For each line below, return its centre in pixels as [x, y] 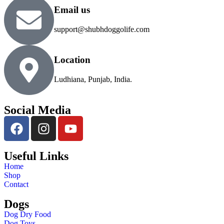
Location [72, 60]
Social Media [37, 110]
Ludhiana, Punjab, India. [93, 79]
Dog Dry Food [27, 214]
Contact [16, 184]
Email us [72, 10]
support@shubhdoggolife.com [102, 29]
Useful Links [36, 156]
